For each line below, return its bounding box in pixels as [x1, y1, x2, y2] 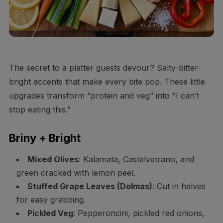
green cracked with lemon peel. [16, 168, 135, 178]
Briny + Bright [8, 131, 81, 145]
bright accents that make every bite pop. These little [8, 77, 205, 87]
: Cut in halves [152, 181, 206, 192]
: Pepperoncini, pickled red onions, [73, 208, 205, 219]
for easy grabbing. [16, 195, 86, 205]
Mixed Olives [27, 154, 79, 165]
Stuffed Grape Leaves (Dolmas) [27, 181, 152, 192]
